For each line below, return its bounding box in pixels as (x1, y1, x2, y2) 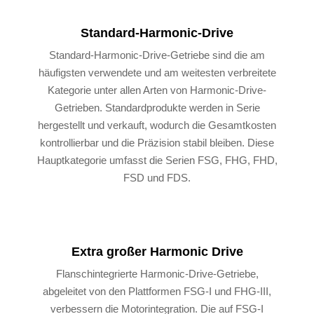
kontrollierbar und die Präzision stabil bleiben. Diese (40, 136, 274, 149)
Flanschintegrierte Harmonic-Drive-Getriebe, (55, 268, 259, 280)
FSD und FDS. (123, 171, 191, 184)
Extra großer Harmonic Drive (71, 245, 243, 259)
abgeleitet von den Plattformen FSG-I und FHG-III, (43, 285, 271, 298)
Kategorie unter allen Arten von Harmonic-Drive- (48, 83, 266, 96)
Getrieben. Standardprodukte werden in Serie (54, 101, 260, 114)
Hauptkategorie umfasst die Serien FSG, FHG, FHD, (36, 153, 278, 166)
